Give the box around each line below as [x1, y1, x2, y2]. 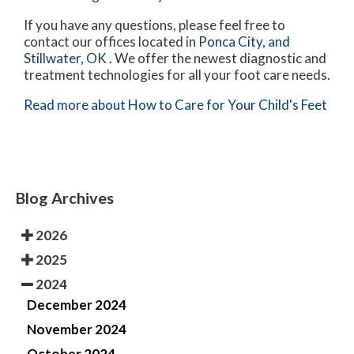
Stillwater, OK [24, 49, 107, 66]
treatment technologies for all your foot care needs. [24, 66, 330, 83]
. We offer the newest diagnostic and [109, 49, 326, 66]
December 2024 [27, 296, 126, 313]
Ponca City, [198, 32, 265, 50]
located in [136, 32, 198, 50]
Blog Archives [16, 187, 114, 207]
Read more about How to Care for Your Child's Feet [24, 96, 327, 113]
